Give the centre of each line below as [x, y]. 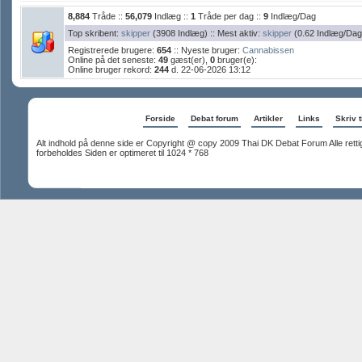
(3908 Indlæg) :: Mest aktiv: [206, 33]
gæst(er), [189, 59]
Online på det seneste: [113, 59]
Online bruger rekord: [111, 69]
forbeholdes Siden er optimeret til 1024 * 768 [122, 153]
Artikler [268, 118]
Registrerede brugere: [112, 50]
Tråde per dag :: [229, 16]
